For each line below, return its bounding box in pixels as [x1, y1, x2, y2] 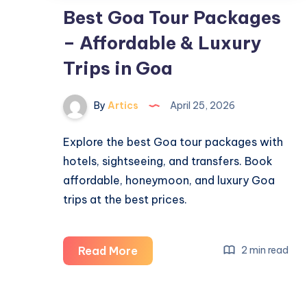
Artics [106, 99, 138, 112]
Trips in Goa [63, 56, 173, 79]
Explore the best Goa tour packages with [63, 134, 283, 149]
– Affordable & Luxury [63, 31, 262, 54]
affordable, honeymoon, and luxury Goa [63, 173, 275, 187]
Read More [78, 243, 138, 258]
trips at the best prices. [63, 192, 187, 206]
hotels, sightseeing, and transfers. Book [63, 153, 273, 168]
